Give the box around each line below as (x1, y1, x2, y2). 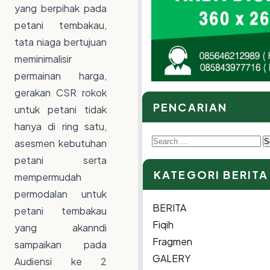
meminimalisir (14, 52, 72, 66)
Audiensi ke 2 (14, 255, 107, 268)
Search (151, 133, 183, 146)
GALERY (152, 251, 190, 265)
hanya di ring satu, (14, 120, 107, 133)
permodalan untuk (14, 187, 107, 201)
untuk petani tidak (14, 103, 107, 116)
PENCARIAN (153, 99, 228, 114)
